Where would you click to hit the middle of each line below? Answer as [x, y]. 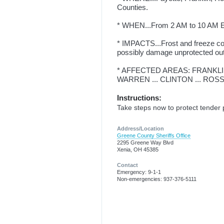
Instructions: [139, 98]
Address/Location [140, 129]
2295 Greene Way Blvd [145, 143]
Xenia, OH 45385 [138, 150]
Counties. [132, 7]
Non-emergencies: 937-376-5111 [157, 179]
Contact [127, 165]
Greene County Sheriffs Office [154, 136]
